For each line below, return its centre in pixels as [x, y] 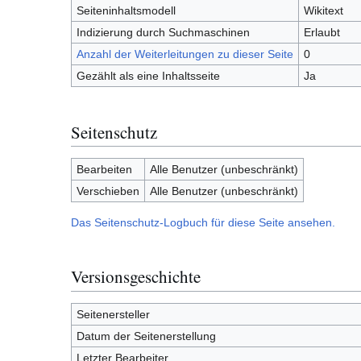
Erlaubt [322, 32]
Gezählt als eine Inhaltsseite [148, 75]
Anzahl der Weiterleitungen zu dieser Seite [185, 54]
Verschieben [108, 191]
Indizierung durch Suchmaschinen [163, 32]
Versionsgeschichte [136, 277]
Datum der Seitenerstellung [146, 336]
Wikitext [323, 10]
